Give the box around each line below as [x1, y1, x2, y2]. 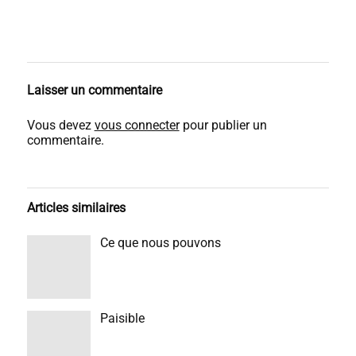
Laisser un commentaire [26, 83, 162, 98]
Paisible [99, 311, 145, 326]
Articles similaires [26, 200, 126, 215]
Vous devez [26, 118, 95, 133]
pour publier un [179, 118, 267, 133]
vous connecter [94, 118, 180, 133]
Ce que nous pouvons [99, 235, 221, 250]
